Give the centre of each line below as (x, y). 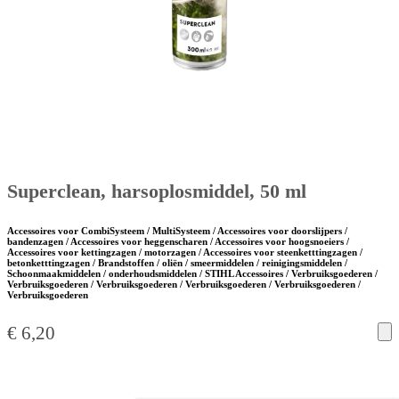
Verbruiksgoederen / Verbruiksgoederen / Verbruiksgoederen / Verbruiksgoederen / (184, 285)
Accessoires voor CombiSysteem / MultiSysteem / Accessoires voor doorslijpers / (177, 231)
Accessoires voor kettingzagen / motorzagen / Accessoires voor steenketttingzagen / (185, 252)
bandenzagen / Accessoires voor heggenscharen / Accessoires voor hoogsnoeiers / (178, 242)
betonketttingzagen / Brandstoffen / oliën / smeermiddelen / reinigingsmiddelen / (177, 263)
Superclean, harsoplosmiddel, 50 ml (157, 191)
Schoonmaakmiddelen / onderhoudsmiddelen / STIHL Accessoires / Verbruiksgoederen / (192, 274)
